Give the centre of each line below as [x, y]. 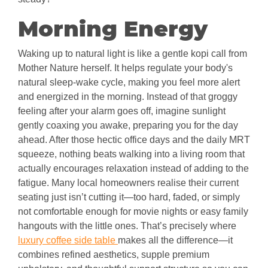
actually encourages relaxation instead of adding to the [133, 169]
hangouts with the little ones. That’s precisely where [127, 226]
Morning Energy [113, 29]
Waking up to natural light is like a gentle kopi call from [133, 54]
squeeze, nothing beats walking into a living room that [131, 154]
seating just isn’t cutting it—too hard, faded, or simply [129, 197]
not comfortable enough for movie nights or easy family [133, 212]
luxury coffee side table [68, 240]
